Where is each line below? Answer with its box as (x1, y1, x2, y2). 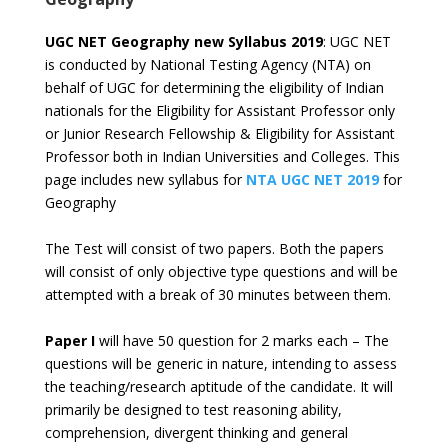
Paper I (44, 331, 95, 350)
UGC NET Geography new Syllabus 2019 (44, 32, 323, 51)
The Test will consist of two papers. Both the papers (44, 239, 384, 258)
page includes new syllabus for (44, 170, 246, 189)
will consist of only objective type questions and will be (44, 262, 398, 281)
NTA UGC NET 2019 (245, 170, 379, 189)
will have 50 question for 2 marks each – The (94, 331, 389, 350)
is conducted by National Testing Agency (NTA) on (44, 55, 371, 74)
